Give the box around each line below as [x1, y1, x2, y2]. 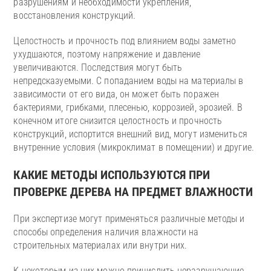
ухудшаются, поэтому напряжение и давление [13, 48, 201, 60]
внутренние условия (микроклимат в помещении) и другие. [13, 142, 256, 154]
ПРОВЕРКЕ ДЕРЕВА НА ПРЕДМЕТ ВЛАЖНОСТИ [13, 184, 253, 200]
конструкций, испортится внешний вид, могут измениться [13, 128, 247, 140]
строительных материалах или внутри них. [13, 240, 190, 252]
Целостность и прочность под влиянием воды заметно [13, 35, 237, 47]
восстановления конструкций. [13, 10, 139, 22]
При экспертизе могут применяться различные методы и [13, 213, 245, 225]
